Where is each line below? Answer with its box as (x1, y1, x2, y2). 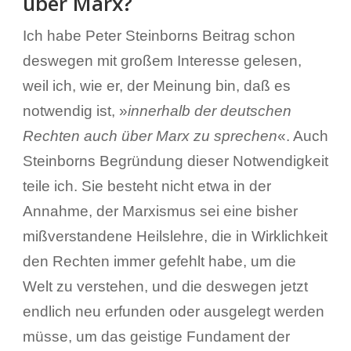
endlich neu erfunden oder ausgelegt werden (22, 302, 324, 320)
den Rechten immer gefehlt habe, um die (22, 252, 296, 270)
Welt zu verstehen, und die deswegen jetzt (22, 277, 308, 295)
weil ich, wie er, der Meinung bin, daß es (22, 77, 291, 94)
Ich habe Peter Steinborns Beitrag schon (22, 27, 295, 44)
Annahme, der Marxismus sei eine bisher (22, 202, 298, 219)
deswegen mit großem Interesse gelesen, (22, 52, 302, 69)
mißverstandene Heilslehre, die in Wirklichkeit (22, 227, 327, 244)
